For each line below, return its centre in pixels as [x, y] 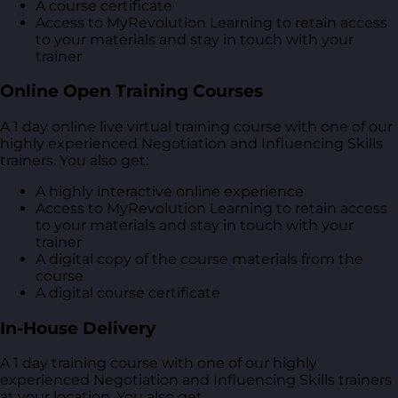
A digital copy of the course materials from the [199, 259]
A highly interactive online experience [170, 191]
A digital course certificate [128, 292]
